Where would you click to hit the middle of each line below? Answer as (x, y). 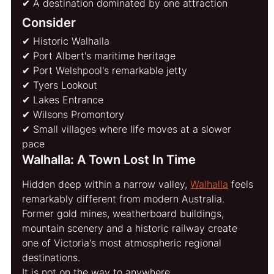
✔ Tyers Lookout (60, 85)
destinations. (51, 257)
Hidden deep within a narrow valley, (106, 184)
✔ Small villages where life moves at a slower (128, 129)
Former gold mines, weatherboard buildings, (125, 213)
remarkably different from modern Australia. (124, 198)
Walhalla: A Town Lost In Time (109, 159)
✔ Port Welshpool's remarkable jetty (105, 70)
